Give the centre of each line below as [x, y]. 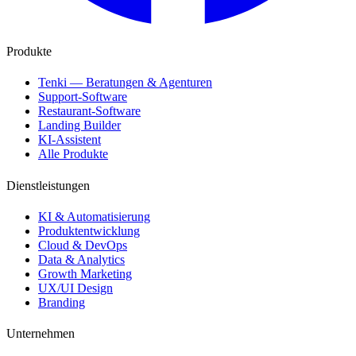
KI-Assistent [70, 140]
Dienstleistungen [48, 185]
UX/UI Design [75, 288]
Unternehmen [41, 334]
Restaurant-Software [89, 111]
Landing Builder [79, 126]
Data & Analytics [81, 259]
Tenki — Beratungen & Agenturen [125, 83]
